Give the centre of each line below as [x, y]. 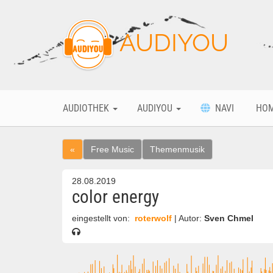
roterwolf [153, 218]
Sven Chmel [229, 218]
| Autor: [189, 218]
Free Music [112, 149]
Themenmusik [177, 149]
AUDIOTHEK [87, 108]
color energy [115, 197]
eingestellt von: [102, 218]
